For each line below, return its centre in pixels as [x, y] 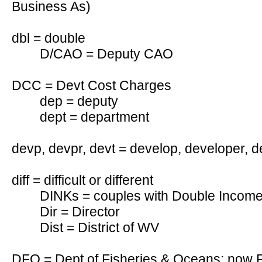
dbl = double [49, 38]
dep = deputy [79, 101]
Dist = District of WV [99, 227]
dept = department [94, 117]
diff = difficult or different [82, 180]
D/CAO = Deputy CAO [106, 54]
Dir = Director [80, 212]
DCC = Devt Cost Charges [92, 85]
